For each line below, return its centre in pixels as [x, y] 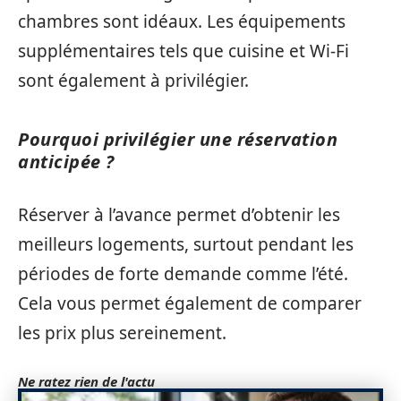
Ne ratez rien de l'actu [86, 381]
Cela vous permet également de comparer [190, 303]
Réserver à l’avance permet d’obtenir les [179, 214]
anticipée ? [66, 162]
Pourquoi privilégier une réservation [178, 140]
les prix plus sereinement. [122, 333]
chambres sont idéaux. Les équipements [182, 22]
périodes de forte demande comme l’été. [183, 273]
